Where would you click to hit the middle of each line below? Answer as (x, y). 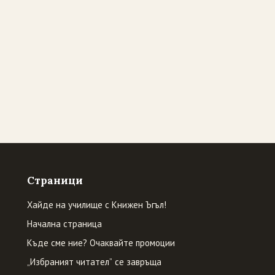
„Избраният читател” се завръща (94, 262)
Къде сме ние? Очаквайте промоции (101, 243)
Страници (55, 180)
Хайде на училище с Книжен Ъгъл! (96, 205)
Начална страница (64, 224)
